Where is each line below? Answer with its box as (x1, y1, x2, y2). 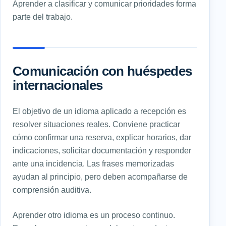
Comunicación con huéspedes (13, 64, 192, 78)
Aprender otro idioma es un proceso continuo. (13, 210, 175, 219)
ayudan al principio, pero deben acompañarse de (13, 172, 188, 181)
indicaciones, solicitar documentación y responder (13, 145, 191, 155)
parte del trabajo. (13, 12, 73, 21)
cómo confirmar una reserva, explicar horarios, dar (13, 132, 191, 142)
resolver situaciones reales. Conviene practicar (13, 119, 180, 129)
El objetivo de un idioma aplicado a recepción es (13, 106, 186, 116)
